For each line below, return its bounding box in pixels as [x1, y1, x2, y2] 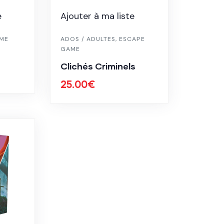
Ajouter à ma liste [60, 9, 135, 22]
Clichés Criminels [60, 60, 136, 71]
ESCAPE [119, 34, 145, 43]
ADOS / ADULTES [60, 34, 116, 43]
